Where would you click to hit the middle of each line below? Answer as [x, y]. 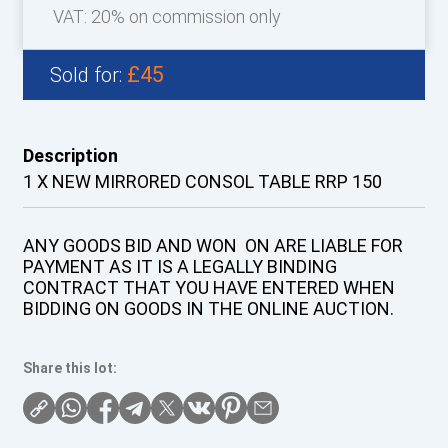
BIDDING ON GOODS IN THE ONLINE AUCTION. [208, 308]
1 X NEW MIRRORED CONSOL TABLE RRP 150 [202, 181]
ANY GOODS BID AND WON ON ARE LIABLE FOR [212, 245]
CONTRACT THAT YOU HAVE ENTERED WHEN [208, 287]
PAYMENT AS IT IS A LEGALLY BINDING [179, 266]
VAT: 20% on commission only [166, 16]
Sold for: [88, 74]
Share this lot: [69, 367]
